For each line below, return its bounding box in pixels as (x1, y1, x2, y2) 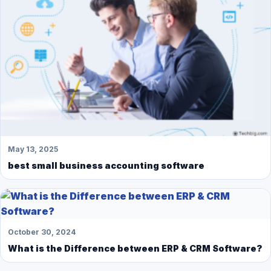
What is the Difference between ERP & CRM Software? (8, 243, 263, 253)
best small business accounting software (8, 160, 204, 171)
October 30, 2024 (8, 227, 76, 237)
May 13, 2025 (8, 144, 58, 154)
